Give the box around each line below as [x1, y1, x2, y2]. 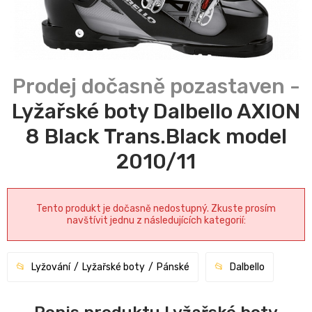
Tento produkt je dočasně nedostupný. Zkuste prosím [36, 203, 276, 215]
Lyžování [31, 261, 70, 274]
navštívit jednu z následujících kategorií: [66, 214, 246, 227]
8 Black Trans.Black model [25, 124, 287, 150]
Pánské [157, 261, 189, 274]
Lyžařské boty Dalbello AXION [12, 99, 300, 125]
